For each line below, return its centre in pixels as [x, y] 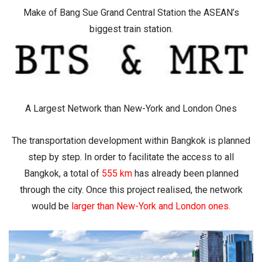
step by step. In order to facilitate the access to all [131, 157]
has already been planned [185, 173]
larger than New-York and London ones [150, 206]
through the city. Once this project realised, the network [131, 189]
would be [51, 206]
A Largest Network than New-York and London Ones [131, 108]
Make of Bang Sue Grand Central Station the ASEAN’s [131, 12]
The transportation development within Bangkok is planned [131, 140]
